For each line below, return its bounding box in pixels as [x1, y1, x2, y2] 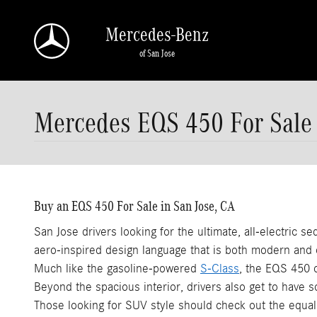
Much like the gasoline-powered [34, 261, 200, 275]
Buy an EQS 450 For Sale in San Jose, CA [34, 198, 235, 214]
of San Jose [139, 47, 175, 59]
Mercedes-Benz [105, 23, 209, 45]
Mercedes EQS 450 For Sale [34, 106, 312, 139]
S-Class [200, 261, 239, 275]
